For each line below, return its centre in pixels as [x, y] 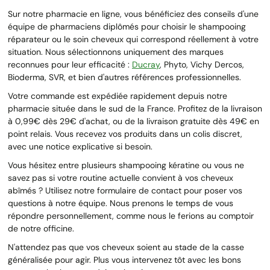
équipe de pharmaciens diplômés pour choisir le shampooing [127, 26]
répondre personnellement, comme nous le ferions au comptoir [131, 215]
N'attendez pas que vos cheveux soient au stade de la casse [126, 247]
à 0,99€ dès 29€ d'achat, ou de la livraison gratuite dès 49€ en [133, 121]
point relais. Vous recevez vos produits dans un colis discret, [125, 133]
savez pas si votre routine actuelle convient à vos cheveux [121, 177]
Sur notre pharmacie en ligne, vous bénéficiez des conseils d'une [133, 14]
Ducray [146, 64]
